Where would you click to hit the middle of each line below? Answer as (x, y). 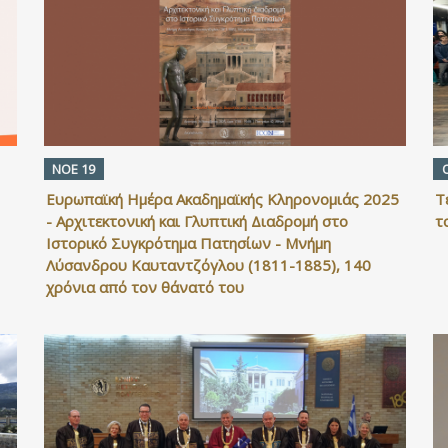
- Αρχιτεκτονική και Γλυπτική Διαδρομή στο (196, 221)
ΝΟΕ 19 (74, 169)
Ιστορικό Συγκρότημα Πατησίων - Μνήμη (188, 243)
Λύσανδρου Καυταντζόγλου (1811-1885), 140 (208, 265)
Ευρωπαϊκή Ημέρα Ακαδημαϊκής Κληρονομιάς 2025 (222, 199)
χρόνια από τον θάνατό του (144, 287)
